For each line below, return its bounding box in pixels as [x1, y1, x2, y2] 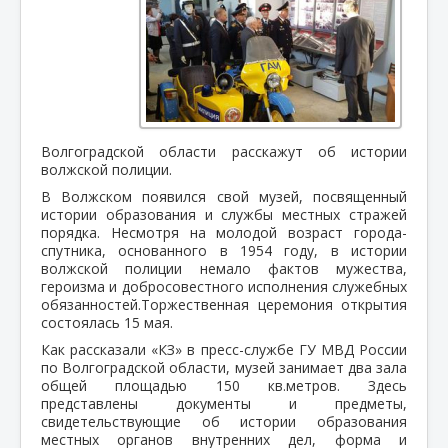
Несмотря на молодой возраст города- [110, 222, 408, 242]
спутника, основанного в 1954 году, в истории [41, 240, 407, 260]
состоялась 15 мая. [41, 312, 173, 332]
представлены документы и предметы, [41, 393, 407, 413]
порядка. [41, 222, 111, 242]
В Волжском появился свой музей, [41, 186, 313, 206]
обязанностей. [41, 294, 141, 314]
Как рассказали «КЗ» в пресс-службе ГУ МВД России [41, 339, 407, 359]
